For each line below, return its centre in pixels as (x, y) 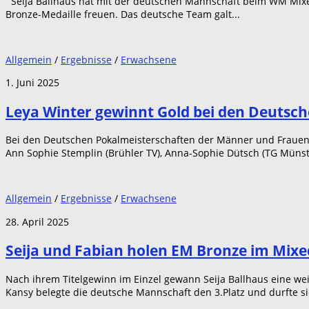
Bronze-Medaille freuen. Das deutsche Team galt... (123, 14)
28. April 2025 (37, 221)
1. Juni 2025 (32, 83)
